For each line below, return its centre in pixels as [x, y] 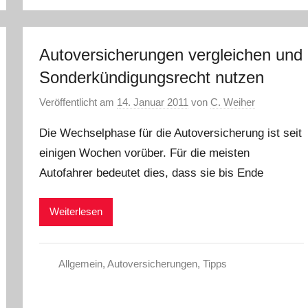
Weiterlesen [76, 211]
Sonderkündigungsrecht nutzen [152, 77]
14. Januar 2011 [153, 102]
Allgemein [80, 263]
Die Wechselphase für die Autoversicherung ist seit [171, 133]
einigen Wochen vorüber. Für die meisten [145, 153]
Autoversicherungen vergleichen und [171, 54]
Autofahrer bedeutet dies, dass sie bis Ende [152, 173]
